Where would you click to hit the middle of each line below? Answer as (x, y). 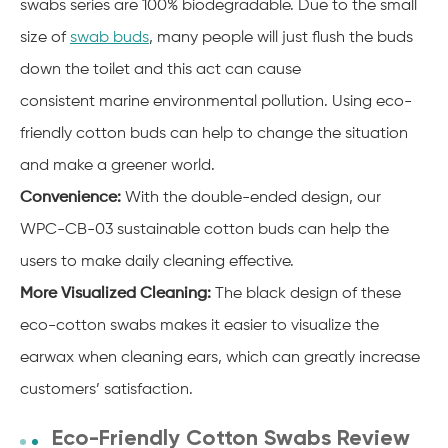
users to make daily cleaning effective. (159, 261)
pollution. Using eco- (336, 101)
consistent (59, 101)
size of (45, 37)
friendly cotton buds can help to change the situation (214, 133)
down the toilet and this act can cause (160, 69)
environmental (205, 101)
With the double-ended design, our (253, 197)
